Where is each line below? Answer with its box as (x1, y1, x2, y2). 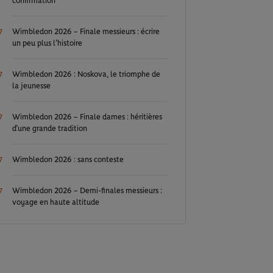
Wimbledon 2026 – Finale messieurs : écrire (12, 28, 160, 36)
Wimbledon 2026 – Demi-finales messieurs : (12, 187, 163, 195)
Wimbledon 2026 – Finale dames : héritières (12, 113, 163, 121)
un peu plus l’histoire (12, 40, 83, 48)
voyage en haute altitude (12, 199, 100, 207)
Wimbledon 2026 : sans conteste (12, 156, 124, 164)
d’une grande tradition (12, 125, 88, 133)
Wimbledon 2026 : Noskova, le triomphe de (12, 71, 161, 79)
